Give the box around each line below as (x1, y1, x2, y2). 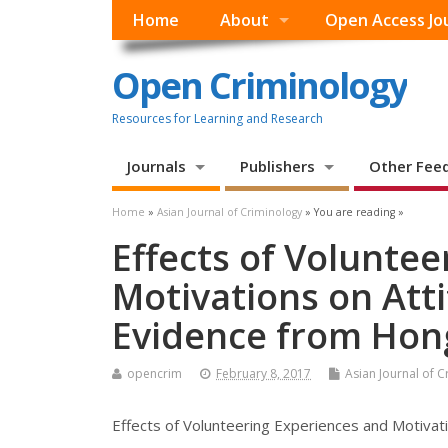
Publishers (239, 156, 315, 177)
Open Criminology (112, 60, 407, 110)
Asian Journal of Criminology (157, 205, 302, 220)
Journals (127, 156, 186, 177)
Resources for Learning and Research (112, 109, 323, 127)
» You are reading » (302, 205, 404, 220)
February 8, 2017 (216, 365, 311, 383)
